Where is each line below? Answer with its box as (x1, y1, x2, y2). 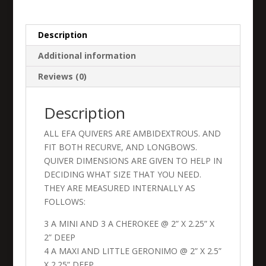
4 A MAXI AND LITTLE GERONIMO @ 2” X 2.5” (43, 245, 221, 256)
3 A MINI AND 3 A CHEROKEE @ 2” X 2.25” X (43, 218, 214, 229)
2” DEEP (43, 232, 75, 243)
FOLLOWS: (43, 196, 85, 207)
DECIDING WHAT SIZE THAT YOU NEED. (43, 169, 201, 180)
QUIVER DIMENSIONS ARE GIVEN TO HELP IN (43, 155, 222, 166)
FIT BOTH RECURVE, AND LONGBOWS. (43, 141, 197, 153)
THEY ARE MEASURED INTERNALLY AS (43, 182, 195, 194)
